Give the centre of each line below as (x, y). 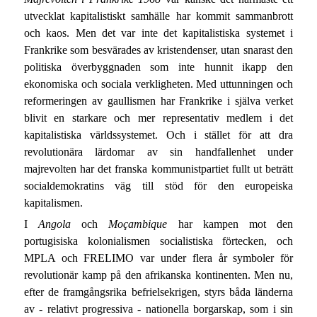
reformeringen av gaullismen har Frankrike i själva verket (158, 101)
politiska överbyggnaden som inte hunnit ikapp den (158, 67)
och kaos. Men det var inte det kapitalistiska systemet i (158, 33)
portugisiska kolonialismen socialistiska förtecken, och (158, 241)
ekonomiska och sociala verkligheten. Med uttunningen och (158, 84)
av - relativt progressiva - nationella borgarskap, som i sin (158, 309)
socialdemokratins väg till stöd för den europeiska (158, 186)
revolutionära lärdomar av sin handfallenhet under (158, 152)
